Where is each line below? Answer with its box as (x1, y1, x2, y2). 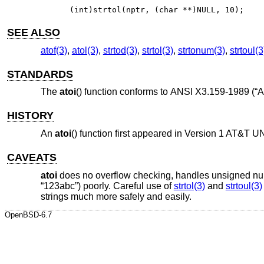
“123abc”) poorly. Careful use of (40, 180, 174, 191)
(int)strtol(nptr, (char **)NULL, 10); (70, 5, 245, 14)
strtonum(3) (177, 45, 225, 55)
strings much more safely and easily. (40, 191, 192, 202)
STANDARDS (7, 68, 74, 80)
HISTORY (7, 110, 54, 122)
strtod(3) (103, 45, 137, 55)
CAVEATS (7, 151, 57, 164)
